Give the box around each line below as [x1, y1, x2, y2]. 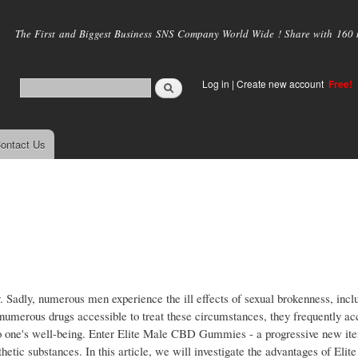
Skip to [128, 2, 161, 17]
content [128, 37, 163, 52]
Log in [202, 77, 229, 90]
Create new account [237, 77, 326, 90]
